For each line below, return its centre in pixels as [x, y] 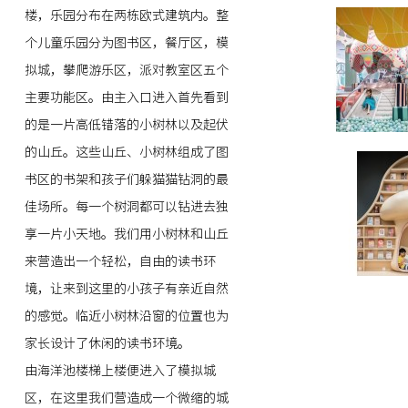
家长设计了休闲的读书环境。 [107, 343]
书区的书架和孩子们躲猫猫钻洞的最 [126, 179]
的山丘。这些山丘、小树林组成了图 [126, 152]
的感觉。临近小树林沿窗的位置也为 [126, 316]
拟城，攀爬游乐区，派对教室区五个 [126, 70]
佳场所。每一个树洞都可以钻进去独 [126, 207]
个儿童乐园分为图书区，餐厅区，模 [126, 43]
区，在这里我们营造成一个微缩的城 [126, 398]
